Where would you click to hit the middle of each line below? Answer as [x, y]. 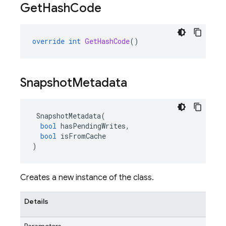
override [48, 41]
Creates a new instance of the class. [87, 178]
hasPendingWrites [93, 126]
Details [36, 201]
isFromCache [83, 136]
